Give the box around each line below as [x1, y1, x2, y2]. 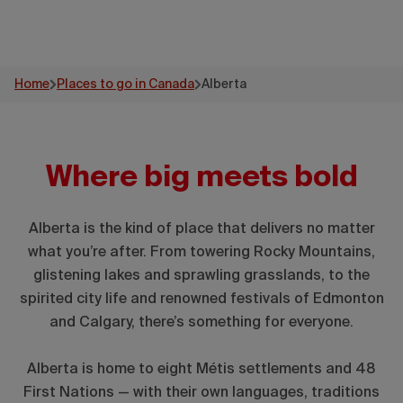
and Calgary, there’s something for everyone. [49, 315, 354, 330]
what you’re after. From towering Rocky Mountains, [28, 245, 375, 260]
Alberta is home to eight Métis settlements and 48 [27, 362, 376, 377]
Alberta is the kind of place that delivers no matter [28, 221, 375, 237]
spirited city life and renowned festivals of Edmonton [19, 291, 384, 307]
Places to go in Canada [57, 77, 194, 91]
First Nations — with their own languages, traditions [23, 385, 380, 400]
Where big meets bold [45, 163, 358, 193]
